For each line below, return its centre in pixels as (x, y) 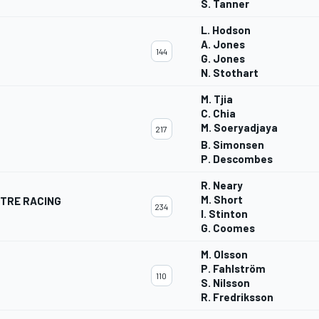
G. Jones (223, 59)
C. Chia (218, 114)
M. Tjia (217, 99)
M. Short (222, 200)
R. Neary (222, 185)
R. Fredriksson (237, 297)
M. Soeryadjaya (239, 128)
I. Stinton (224, 214)
